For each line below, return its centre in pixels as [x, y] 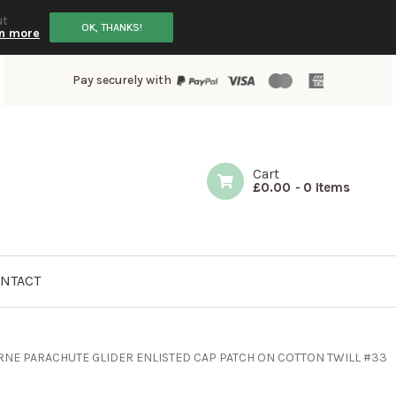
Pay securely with [122, 80]
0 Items [327, 187]
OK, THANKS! [111, 27]
